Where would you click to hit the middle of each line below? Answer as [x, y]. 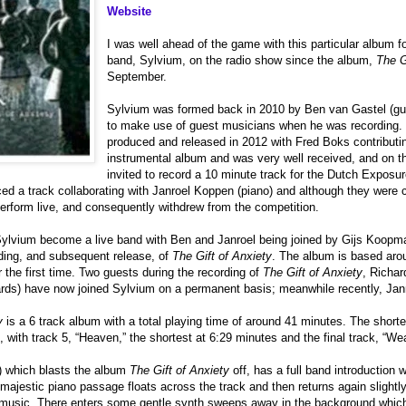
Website [130, 12]
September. [137, 77]
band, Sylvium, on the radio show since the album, [242, 61]
